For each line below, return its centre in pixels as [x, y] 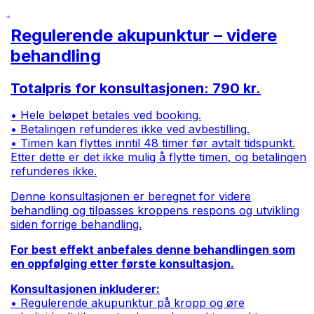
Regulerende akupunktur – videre [144, 36]
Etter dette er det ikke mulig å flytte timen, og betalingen [159, 157]
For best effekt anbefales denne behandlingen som [153, 250]
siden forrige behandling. [76, 225]
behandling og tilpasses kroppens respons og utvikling [155, 211]
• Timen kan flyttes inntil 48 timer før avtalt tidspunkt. [153, 143]
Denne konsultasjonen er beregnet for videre [131, 197]
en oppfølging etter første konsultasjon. [123, 264]
